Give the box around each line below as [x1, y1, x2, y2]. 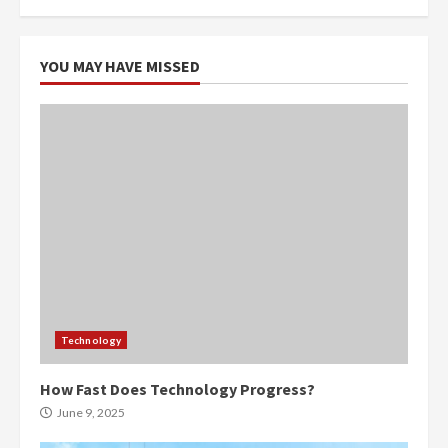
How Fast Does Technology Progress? [40, 379, 315, 399]
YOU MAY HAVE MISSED [40, 56, 200, 76]
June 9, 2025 [55, 405, 125, 420]
